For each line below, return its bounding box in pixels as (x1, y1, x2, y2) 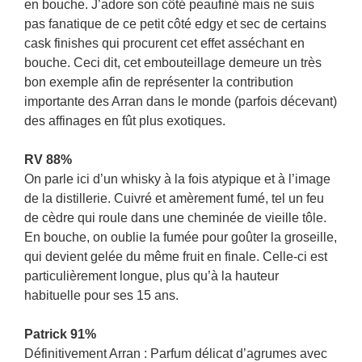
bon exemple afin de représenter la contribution (24, 75, 293, 89)
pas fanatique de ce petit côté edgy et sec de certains (24, 17, 326, 31)
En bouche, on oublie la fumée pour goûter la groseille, (24, 230, 337, 244)
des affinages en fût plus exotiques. (24, 114, 225, 128)
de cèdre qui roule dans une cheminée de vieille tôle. (24, 211, 326, 225)
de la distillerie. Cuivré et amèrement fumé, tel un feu (24, 192, 324, 205)
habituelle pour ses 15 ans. (24, 288, 179, 302)
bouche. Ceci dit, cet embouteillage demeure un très (24, 56, 322, 69)
